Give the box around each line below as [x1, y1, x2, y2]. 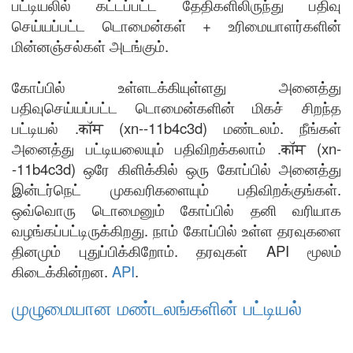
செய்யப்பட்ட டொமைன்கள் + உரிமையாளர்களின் [12, 15, 341, 35]
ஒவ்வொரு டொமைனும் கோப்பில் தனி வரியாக [12, 199, 341, 220]
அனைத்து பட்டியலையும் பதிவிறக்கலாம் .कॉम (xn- [12, 138, 341, 158]
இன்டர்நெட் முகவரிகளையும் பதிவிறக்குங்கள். [12, 179, 341, 199]
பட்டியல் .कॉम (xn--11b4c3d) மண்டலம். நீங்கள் [12, 117, 341, 138]
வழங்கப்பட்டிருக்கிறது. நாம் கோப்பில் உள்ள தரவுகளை [12, 220, 341, 240]
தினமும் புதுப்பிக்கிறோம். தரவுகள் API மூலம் [12, 240, 341, 261]
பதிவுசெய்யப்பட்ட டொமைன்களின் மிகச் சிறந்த [12, 97, 341, 117]
